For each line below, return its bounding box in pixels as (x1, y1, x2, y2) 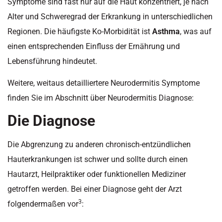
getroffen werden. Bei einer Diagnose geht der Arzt (7, 184, 182, 194)
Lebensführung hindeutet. (7, 56, 97, 66)
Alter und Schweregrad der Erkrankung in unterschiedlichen (7, 11, 213, 21)
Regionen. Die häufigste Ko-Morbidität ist (7, 26, 152, 36)
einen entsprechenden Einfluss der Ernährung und (7, 41, 180, 51)
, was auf (180, 26, 212, 36)
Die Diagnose (7, 112, 95, 130)
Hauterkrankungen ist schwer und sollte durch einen (7, 155, 188, 165)
